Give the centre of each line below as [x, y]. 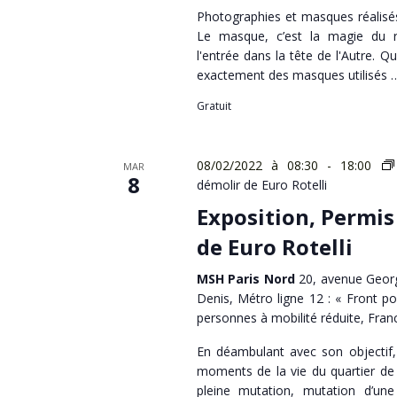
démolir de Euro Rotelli [261, 184]
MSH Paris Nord [248, 278]
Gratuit [214, 105]
